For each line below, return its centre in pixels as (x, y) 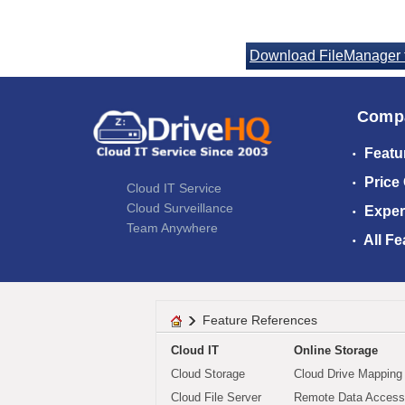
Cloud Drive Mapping (348, 374)
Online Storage (336, 350)
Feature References (260, 320)
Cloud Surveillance (180, 208)
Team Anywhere (172, 228)
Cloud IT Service (174, 188)
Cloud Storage (208, 374)
